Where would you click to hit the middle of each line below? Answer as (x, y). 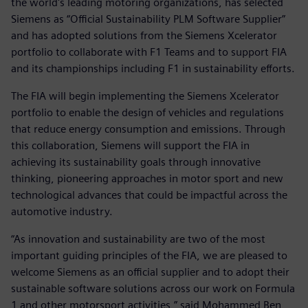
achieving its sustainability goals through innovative (136, 162)
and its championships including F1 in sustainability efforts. (153, 68)
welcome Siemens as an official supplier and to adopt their (150, 272)
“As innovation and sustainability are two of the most (138, 239)
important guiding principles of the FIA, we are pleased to (149, 255)
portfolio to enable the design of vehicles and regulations (147, 112)
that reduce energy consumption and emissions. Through (148, 129)
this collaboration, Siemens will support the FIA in (130, 145)
